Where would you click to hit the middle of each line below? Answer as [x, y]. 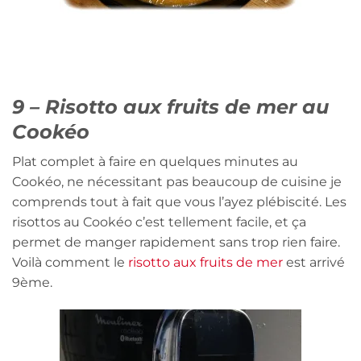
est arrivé [314, 263]
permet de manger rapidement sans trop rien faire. [176, 243]
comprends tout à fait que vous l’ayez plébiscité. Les [179, 202]
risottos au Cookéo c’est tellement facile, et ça [159, 222]
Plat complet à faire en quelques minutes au [155, 162]
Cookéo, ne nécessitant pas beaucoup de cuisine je [177, 182]
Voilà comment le [70, 263]
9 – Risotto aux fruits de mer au [170, 106]
